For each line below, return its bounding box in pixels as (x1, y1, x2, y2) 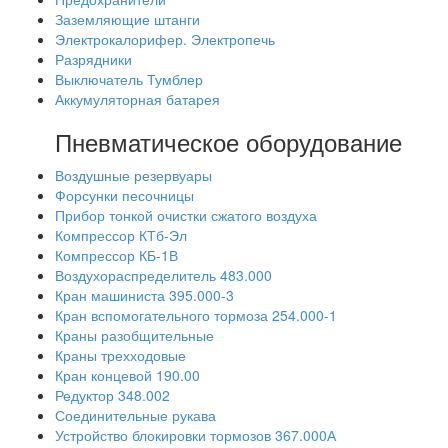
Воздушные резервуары (55, 165, 212, 185)
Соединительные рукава (55, 405, 216, 425)
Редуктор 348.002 (55, 385, 170, 405)
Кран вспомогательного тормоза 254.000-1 (55, 305, 337, 325)
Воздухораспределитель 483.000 (55, 265, 272, 285)
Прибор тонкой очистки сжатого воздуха (55, 205, 317, 225)
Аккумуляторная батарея (55, 89, 220, 109)
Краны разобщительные (55, 325, 214, 345)
